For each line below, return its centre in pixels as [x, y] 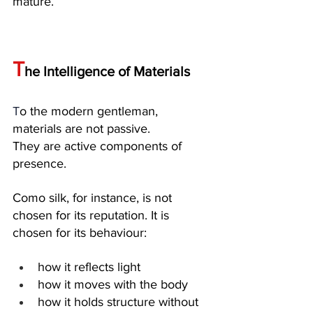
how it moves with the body [113, 284]
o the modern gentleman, [90, 111]
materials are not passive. [83, 128]
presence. [39, 163]
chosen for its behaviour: [80, 232]
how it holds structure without [120, 301]
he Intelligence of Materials [107, 71]
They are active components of [99, 146]
